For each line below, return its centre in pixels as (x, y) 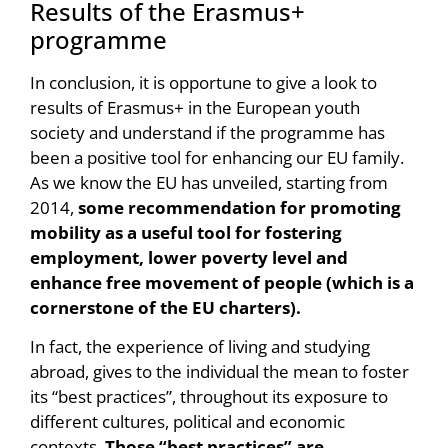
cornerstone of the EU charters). (165, 307)
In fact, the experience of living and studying (200, 347)
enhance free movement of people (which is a (222, 282)
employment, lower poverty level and (189, 257)
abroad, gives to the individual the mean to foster (219, 372)
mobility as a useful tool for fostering (186, 232)
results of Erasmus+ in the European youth (195, 107)
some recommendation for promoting (239, 207)
